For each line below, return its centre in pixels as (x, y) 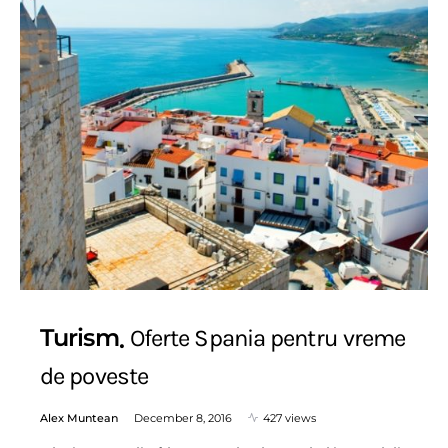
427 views (289, 417)
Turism (79, 337)
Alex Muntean (79, 417)
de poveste (94, 375)
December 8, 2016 (183, 417)
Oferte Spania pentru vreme (267, 338)
